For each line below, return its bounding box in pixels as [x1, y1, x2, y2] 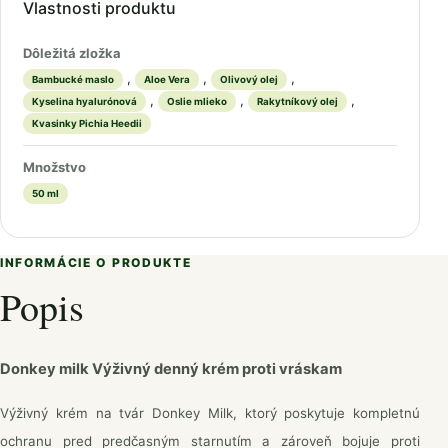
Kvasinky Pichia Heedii [32, 118, 142, 130]
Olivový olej [220, 74, 278, 86]
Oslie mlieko [167, 96, 227, 108]
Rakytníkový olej [257, 96, 338, 108]
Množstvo [23, 159, 86, 176]
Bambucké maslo [32, 74, 114, 86]
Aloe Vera [144, 74, 190, 86]
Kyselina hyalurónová [32, 96, 137, 108]
